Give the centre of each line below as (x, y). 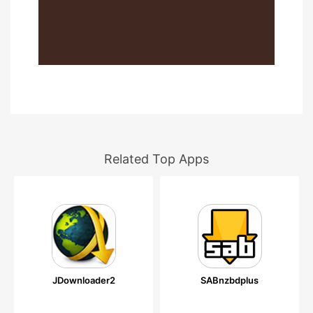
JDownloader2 (83, 281)
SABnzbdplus (230, 281)
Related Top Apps (156, 159)
